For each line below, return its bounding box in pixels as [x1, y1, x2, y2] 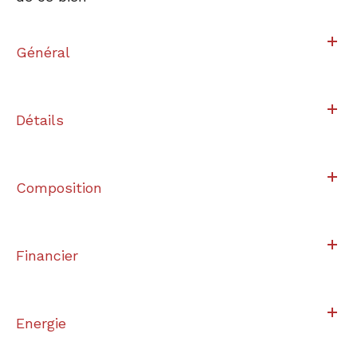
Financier [16, 246, 78, 264]
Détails [16, 111, 64, 128]
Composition [16, 178, 102, 196]
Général [16, 43, 70, 61]
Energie [16, 314, 66, 331]
